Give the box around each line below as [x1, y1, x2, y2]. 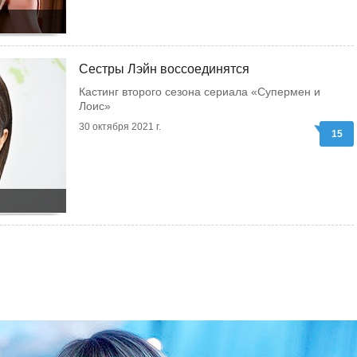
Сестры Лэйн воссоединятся [79, 62, 249, 76]
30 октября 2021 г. [79, 121, 161, 132]
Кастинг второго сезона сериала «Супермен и [79, 85, 320, 98]
